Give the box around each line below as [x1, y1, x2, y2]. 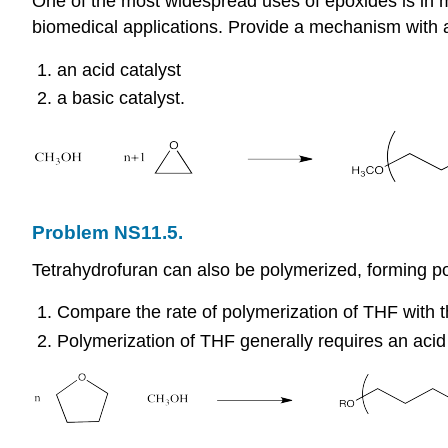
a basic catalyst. [56, 88, 185, 109]
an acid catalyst [56, 59, 181, 80]
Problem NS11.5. [32, 222, 183, 244]
